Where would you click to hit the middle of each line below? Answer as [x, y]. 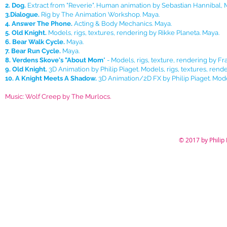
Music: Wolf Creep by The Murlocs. [58, 97]
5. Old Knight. [27, 33]
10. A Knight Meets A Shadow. [52, 78]
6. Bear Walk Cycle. [35, 42]
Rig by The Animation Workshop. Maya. [100, 14]
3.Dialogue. [22, 14]
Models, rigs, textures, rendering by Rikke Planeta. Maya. [134, 33]
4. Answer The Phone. [39, 24]
